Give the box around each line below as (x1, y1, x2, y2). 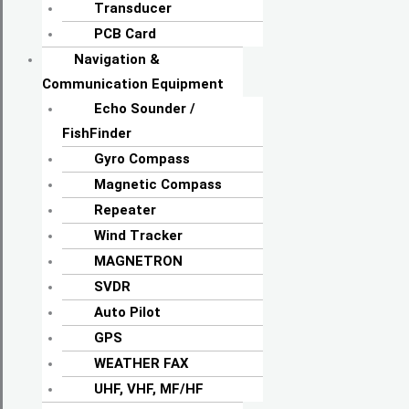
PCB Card (94, 26, 156, 43)
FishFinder (62, 125, 131, 142)
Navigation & (73, 51, 160, 68)
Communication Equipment (41, 76, 224, 93)
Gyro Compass (94, 151, 190, 168)
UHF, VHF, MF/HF (94, 381, 204, 398)
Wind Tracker (94, 227, 183, 245)
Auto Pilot (94, 304, 161, 321)
